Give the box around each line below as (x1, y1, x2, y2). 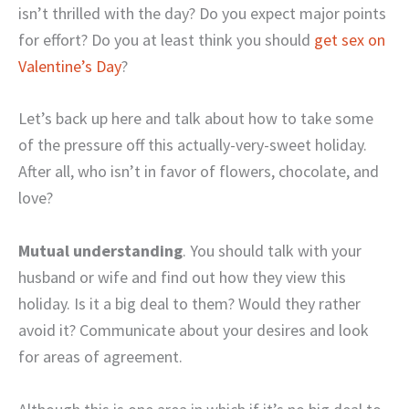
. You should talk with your (183, 240, 362, 262)
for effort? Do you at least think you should (18, 28, 314, 50)
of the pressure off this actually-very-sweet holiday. (18, 134, 367, 156)
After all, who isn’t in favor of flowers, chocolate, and (18, 161, 379, 183)
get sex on (314, 28, 385, 50)
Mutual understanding (18, 240, 183, 262)
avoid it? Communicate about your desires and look (18, 320, 369, 341)
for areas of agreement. (18, 346, 183, 368)
